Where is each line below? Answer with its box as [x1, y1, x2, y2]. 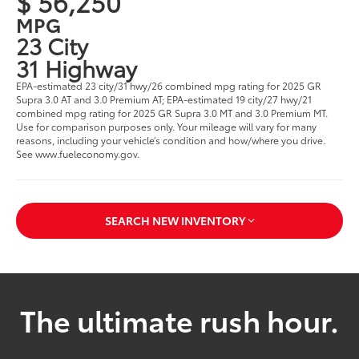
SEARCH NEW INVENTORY [104, 212, 245, 229]
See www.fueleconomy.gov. [16, 146, 140, 160]
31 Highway [16, 50, 138, 83]
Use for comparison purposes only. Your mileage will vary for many [16, 119, 317, 133]
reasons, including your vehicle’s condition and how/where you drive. [16, 132, 326, 147]
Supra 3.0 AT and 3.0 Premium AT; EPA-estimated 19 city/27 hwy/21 [16, 91, 313, 106]
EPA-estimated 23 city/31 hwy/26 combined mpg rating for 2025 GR [16, 78, 322, 92]
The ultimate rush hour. [20, 299, 339, 341]
